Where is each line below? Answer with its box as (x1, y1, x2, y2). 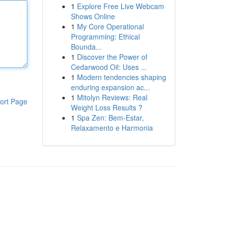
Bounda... (70, 42, 102, 52)
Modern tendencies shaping (77, 72, 166, 82)
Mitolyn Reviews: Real (77, 92, 147, 102)
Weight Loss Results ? (70, 102, 142, 112)
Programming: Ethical (70, 31, 140, 42)
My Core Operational (77, 21, 144, 31)
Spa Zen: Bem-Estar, (77, 112, 144, 123)
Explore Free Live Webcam (77, 1, 164, 11)
